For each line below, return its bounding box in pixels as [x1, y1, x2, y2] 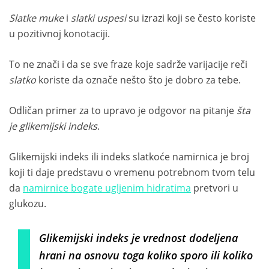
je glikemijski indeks [9, 119, 97, 133]
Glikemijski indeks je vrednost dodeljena [39, 230, 238, 245]
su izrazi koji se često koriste [126, 11, 256, 25]
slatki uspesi [71, 11, 126, 25]
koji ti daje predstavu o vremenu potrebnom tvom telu [9, 165, 255, 179]
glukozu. [9, 196, 46, 210]
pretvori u [191, 181, 238, 195]
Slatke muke [9, 11, 64, 25]
